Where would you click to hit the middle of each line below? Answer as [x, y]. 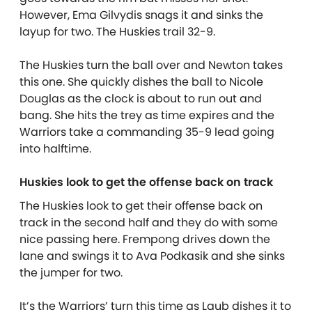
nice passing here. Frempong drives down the [145, 239]
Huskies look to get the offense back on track [146, 182]
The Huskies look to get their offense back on [141, 205]
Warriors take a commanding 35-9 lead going [147, 132]
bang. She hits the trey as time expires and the [147, 115]
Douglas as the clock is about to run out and [141, 98]
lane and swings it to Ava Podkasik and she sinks [152, 256]
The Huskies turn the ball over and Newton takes [151, 65]
